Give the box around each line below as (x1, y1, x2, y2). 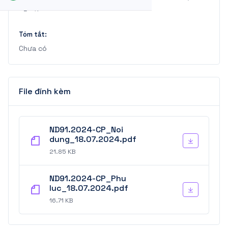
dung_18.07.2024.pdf (49, 134, 136, 145)
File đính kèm (19, 86, 71, 97)
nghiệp (19, 3, 42, 12)
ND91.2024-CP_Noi (49, 124, 123, 135)
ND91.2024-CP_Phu (49, 173, 126, 184)
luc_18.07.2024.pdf (49, 183, 128, 193)
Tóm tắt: (19, 30, 47, 39)
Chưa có (19, 44, 47, 53)
